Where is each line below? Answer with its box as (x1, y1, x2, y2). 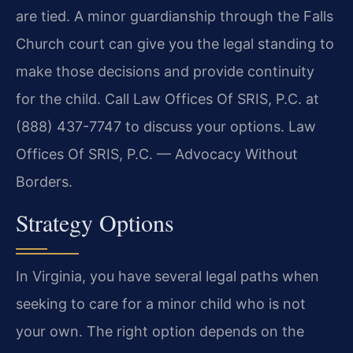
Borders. (16, 173, 72, 190)
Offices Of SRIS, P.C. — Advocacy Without (16, 145, 298, 162)
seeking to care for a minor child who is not (16, 295, 306, 313)
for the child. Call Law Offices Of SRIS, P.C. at (16, 90, 319, 107)
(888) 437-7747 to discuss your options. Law (16, 117, 316, 135)
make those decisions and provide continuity (16, 62, 314, 80)
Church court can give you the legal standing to (16, 35, 334, 52)
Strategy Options (16, 206, 174, 239)
